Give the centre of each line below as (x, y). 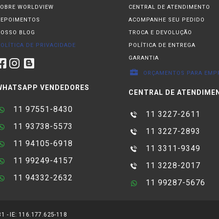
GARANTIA (144, 58)
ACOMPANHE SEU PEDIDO (167, 20)
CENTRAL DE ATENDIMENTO (169, 7)
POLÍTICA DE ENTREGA (162, 45)
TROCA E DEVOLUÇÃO (160, 33)
